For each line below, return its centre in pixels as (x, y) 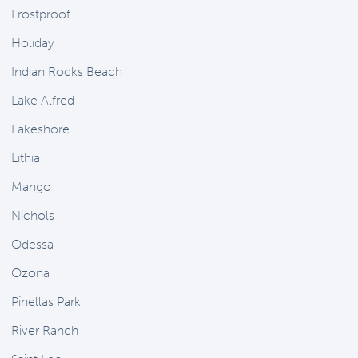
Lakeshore (40, 129)
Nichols (32, 215)
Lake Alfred (42, 100)
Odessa (32, 244)
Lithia (25, 158)
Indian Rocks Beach (66, 72)
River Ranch (44, 330)
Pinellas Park (46, 302)
